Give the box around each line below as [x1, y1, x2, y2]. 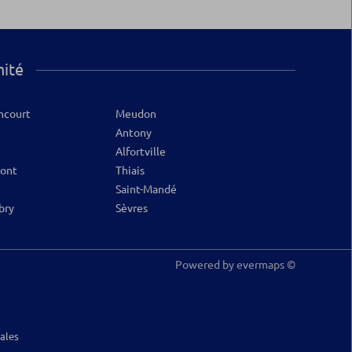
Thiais [115, 164, 145, 177]
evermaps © [236, 258, 295, 271]
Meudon [115, 108, 157, 120]
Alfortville [115, 145, 167, 158]
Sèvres [115, 202, 148, 214]
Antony [115, 126, 152, 139]
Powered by [175, 258, 236, 271]
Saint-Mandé [115, 183, 178, 196]
